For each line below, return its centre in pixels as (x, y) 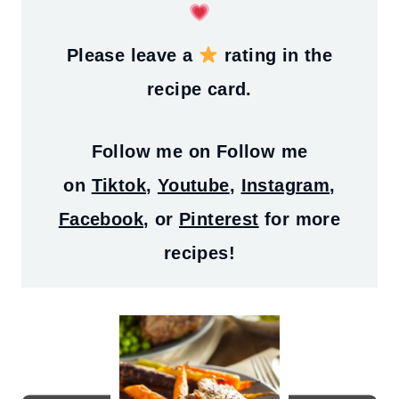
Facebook (101, 219)
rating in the (276, 55)
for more (300, 219)
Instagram (285, 185)
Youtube (193, 185)
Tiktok (119, 185)
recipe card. (199, 89)
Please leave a (132, 55)
